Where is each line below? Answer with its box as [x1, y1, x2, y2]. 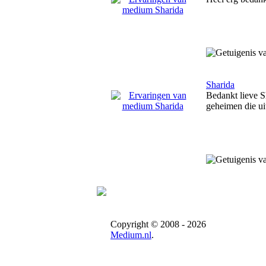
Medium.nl [110, 230, 151, 240]
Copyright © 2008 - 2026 [110, 219, 206, 229]
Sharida [206, 80, 235, 90]
